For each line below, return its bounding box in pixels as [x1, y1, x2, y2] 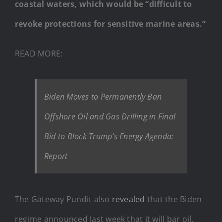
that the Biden [145, 193, 202, 205]
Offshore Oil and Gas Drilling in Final [44, 111, 176, 122]
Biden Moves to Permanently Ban [44, 91, 162, 102]
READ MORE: [15, 48, 63, 59]
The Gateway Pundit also [15, 193, 112, 205]
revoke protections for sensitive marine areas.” [15, 18, 206, 29]
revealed [111, 193, 145, 205]
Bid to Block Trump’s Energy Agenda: [44, 130, 174, 142]
